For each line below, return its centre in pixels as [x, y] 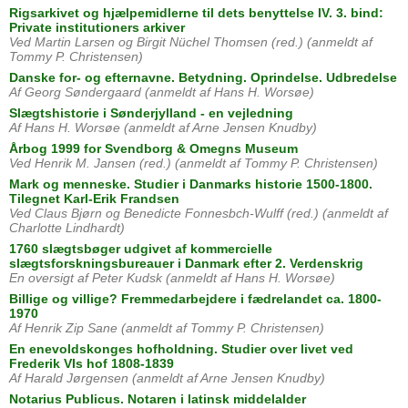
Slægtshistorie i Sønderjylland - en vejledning [151, 113]
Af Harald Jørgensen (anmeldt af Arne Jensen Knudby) [167, 378]
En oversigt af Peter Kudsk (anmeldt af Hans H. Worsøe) [172, 278]
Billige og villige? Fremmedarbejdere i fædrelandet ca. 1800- [195, 299]
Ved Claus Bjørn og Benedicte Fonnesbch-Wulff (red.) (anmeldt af [199, 214]
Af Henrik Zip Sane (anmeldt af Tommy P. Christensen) [167, 328]
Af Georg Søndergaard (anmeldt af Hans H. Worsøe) [162, 92]
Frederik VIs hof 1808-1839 [92, 364]
